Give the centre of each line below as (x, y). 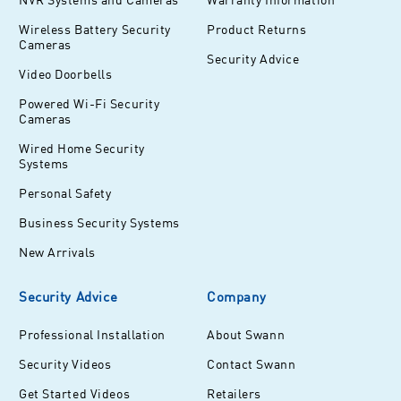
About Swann (246, 335)
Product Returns (257, 30)
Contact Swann (252, 364)
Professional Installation (92, 335)
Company (237, 297)
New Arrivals (57, 252)
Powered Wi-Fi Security (90, 104)
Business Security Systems (99, 223)
